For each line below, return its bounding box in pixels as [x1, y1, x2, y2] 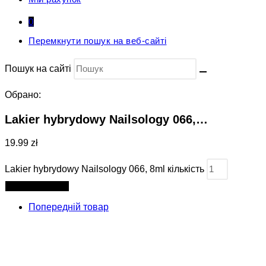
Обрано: [5, 90, 41, 100]
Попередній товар [28, 202, 109, 213]
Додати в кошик [9, 182, 65, 191]
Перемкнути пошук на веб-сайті [28, 36, 167, 46]
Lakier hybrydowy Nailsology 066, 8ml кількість [5, 164, 204, 175]
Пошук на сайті [5, 64, 74, 74]
